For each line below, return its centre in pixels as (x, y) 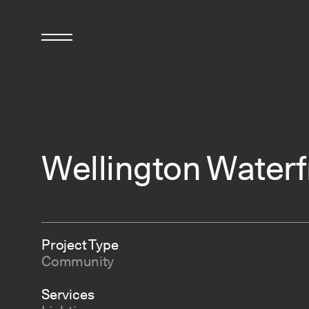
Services (68, 295)
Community (78, 261)
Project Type (80, 245)
